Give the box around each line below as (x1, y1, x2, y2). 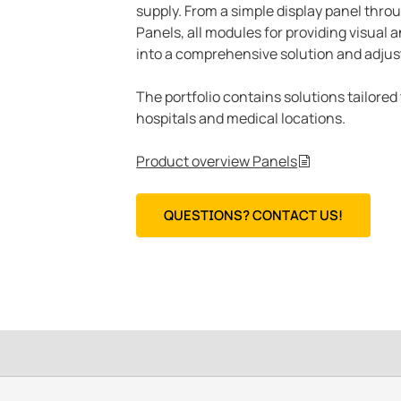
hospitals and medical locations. (136, 108, 346, 128)
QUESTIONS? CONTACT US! (164, 206, 344, 225)
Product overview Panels (136, 151, 298, 171)
